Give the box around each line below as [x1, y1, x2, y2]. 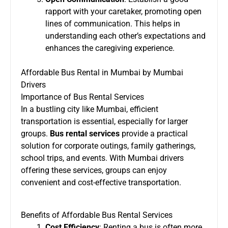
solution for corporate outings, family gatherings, [21, 140, 195, 151]
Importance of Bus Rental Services [21, 92, 144, 102]
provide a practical [120, 128, 188, 138]
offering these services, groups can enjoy [21, 165, 167, 175]
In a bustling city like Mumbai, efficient [21, 104, 158, 114]
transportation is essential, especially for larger [21, 116, 188, 126]
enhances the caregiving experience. [45, 43, 175, 53]
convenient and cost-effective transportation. [21, 177, 181, 187]
